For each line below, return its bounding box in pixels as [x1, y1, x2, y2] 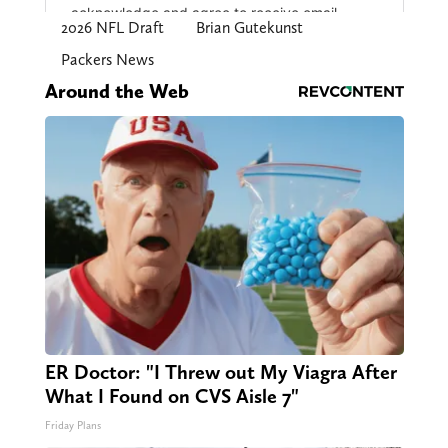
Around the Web [44, 79, 189, 104]
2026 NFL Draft [60, 18, 164, 38]
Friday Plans [44, 419, 101, 433]
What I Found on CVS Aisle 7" [44, 384, 299, 409]
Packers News [60, 50, 154, 70]
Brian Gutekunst [195, 18, 303, 38]
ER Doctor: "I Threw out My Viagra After [44, 360, 397, 385]
